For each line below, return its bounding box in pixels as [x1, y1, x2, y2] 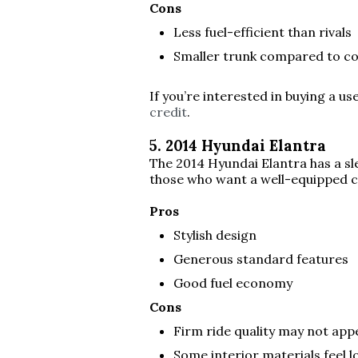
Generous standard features [173, 251, 348, 267]
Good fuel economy [173, 275, 292, 291]
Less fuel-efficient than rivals [173, 24, 352, 40]
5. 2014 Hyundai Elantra [149, 136, 326, 155]
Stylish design [173, 227, 257, 243]
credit [149, 104, 187, 120]
